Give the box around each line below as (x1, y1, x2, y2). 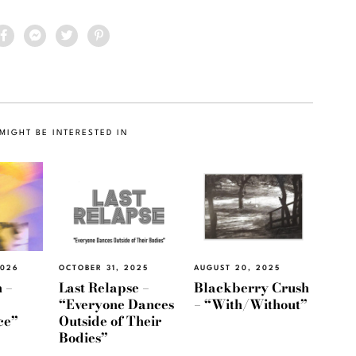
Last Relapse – (59, 277, 149, 298)
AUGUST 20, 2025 (194, 265, 281, 273)
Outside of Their (59, 310, 161, 331)
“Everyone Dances (59, 293, 174, 315)
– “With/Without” (194, 293, 308, 315)
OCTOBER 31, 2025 (59, 265, 149, 273)
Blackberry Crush (194, 277, 309, 298)
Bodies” (59, 327, 108, 348)
